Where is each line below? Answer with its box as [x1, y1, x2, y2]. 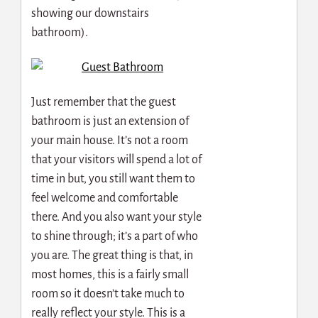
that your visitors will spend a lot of [31, 153, 202, 166]
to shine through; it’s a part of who [31, 229, 198, 243]
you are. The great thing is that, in [31, 248, 193, 262]
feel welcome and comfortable [31, 191, 178, 204]
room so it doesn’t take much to [31, 287, 185, 300]
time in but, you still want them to [31, 172, 195, 185]
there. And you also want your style [31, 210, 202, 224]
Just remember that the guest [31, 95, 176, 109]
